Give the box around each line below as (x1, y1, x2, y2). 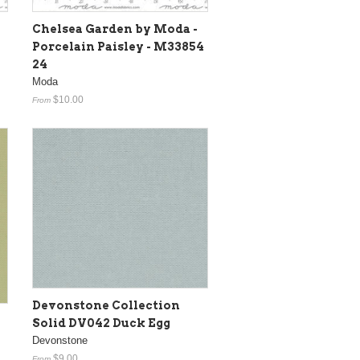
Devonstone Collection (32, 298, 180, 312)
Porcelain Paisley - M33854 (32, 40, 204, 53)
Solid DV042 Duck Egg (32, 316, 170, 329)
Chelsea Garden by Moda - (32, 22, 198, 35)
